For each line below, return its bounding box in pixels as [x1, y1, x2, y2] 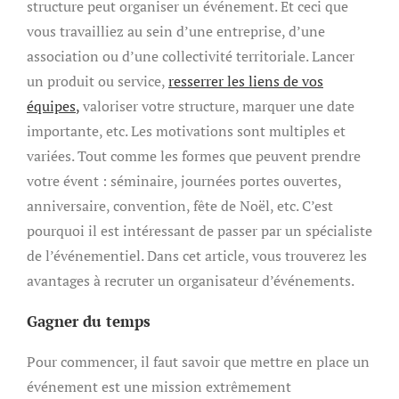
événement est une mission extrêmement [27, 377, 291, 396]
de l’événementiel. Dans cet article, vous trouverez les [27, 246, 367, 265]
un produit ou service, [27, 71, 168, 91]
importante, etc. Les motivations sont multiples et [27, 121, 346, 141]
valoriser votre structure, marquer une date [79, 96, 354, 116]
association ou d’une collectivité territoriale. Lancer [27, 46, 354, 66]
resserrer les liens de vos [168, 71, 323, 91]
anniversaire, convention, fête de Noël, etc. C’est [27, 196, 333, 216]
